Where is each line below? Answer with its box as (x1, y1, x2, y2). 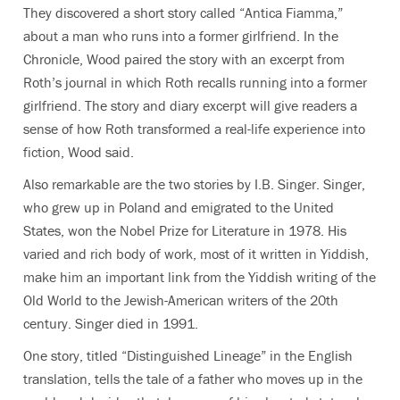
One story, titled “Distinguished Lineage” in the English (23, 346, 353, 364)
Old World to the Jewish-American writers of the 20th (23, 291, 338, 309)
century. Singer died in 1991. (23, 314, 198, 332)
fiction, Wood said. (23, 143, 134, 161)
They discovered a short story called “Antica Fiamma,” (23, 4, 343, 21)
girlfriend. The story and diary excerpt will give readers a (23, 96, 357, 114)
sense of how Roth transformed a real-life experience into (23, 120, 365, 137)
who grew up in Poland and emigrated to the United (23, 198, 334, 216)
